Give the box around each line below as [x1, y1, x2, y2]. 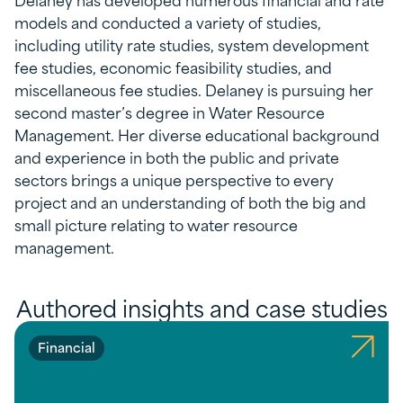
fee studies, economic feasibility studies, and [14, 55, 332, 78]
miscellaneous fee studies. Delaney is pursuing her [14, 77, 373, 101]
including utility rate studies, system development [14, 32, 369, 56]
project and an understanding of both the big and [14, 190, 366, 213]
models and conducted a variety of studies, [14, 10, 321, 33]
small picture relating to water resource [14, 212, 298, 236]
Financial [38, 336, 95, 357]
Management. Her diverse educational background [14, 122, 380, 146]
